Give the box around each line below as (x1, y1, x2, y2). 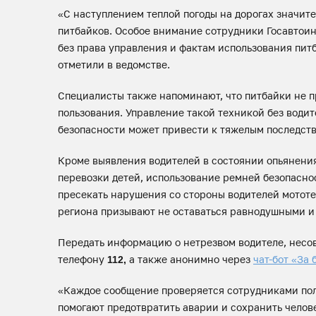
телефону (58, 253, 107, 265)
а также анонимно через (126, 253, 253, 265)
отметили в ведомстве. (58, 59, 170, 71)
